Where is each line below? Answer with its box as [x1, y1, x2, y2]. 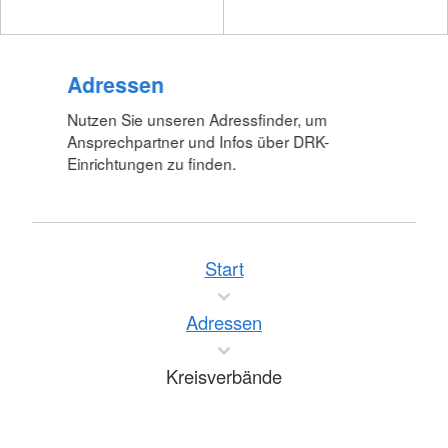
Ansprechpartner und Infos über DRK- [67, 130, 330, 153]
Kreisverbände [166, 363, 282, 390]
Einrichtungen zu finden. [67, 152, 237, 175]
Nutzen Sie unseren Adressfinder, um [67, 108, 328, 131]
